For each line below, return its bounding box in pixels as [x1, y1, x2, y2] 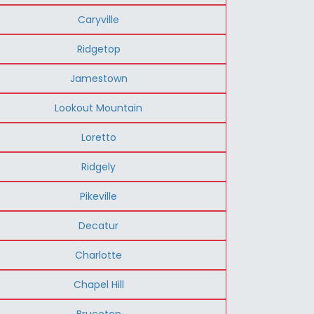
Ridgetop [76, 41, 121, 56]
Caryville [78, 12, 120, 27]
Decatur [78, 218, 119, 233]
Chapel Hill [73, 277, 124, 292]
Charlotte [75, 247, 123, 262]
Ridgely [81, 159, 116, 174]
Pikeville [80, 189, 118, 203]
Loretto [81, 130, 116, 144]
